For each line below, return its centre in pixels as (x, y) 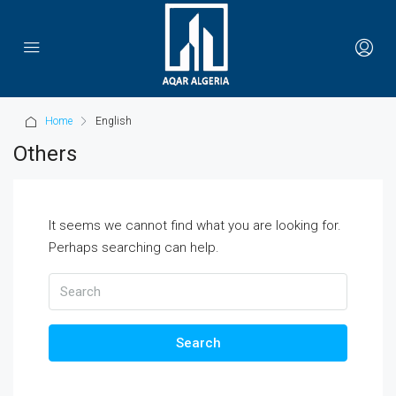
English (114, 121)
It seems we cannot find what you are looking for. (195, 225)
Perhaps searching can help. (134, 247)
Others (45, 154)
